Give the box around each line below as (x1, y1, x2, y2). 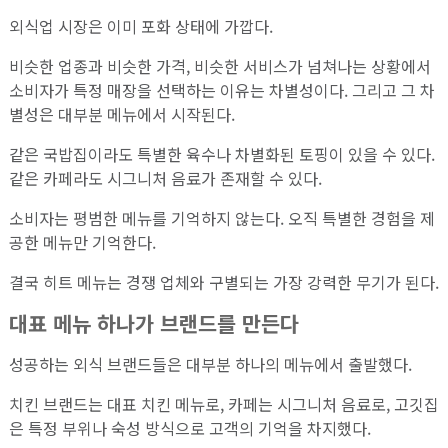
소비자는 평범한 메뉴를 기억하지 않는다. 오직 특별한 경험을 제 (8, 205, 435, 230)
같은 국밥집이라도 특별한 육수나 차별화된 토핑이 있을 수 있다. (8, 141, 435, 166)
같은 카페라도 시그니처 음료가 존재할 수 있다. (8, 165, 322, 190)
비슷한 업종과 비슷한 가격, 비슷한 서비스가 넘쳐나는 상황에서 (8, 53, 431, 78)
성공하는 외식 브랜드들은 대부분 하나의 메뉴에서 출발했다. (8, 352, 412, 377)
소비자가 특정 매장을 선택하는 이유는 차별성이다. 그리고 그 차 (8, 77, 435, 102)
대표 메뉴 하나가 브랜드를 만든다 (8, 308, 299, 339)
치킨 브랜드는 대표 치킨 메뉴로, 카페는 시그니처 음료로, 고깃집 (8, 392, 439, 417)
